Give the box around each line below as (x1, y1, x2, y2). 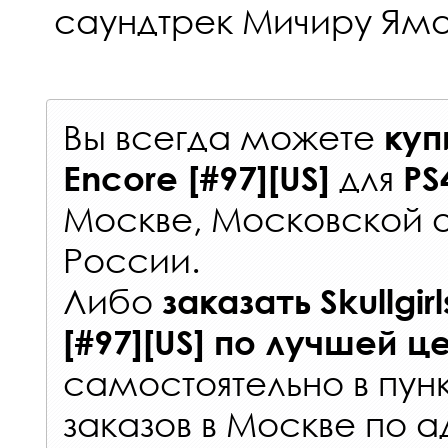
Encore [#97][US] (63, 158, 330, 199)
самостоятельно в (63, 362, 378, 404)
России (63, 239, 191, 281)
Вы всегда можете (63, 116, 384, 158)
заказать (162, 281, 311, 322)
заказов (63, 403, 192, 445)
